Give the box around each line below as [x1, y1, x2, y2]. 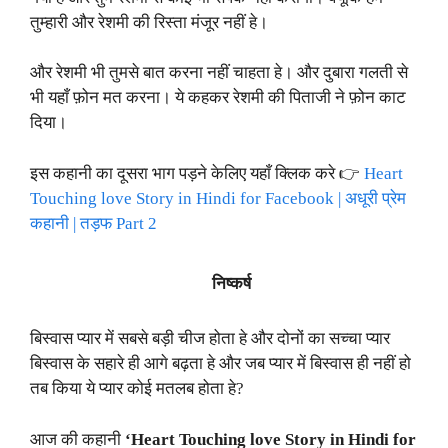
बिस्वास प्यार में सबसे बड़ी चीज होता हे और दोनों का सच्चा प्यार [30, 329, 390, 349]
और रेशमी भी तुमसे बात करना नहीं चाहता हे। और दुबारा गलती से [30, 63, 408, 83]
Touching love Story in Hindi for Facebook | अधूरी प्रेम [30, 188, 406, 208]
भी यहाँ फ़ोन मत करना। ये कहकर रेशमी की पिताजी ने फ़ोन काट [30, 88, 406, 108]
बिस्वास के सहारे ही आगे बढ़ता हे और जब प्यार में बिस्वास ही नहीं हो [30, 354, 411, 374]
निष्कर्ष [212, 274, 251, 294]
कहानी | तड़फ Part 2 [30, 213, 157, 233]
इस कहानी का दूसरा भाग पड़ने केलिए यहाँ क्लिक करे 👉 [30, 163, 364, 183]
